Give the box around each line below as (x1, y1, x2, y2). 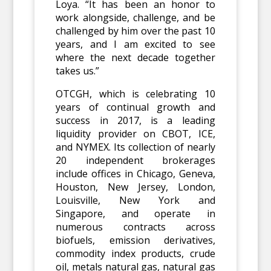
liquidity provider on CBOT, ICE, (56, 127, 215, 141)
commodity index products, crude (56, 247, 215, 261)
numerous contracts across (56, 220, 215, 234)
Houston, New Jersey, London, (56, 180, 215, 194)
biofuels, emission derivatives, (56, 233, 215, 247)
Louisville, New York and (56, 194, 215, 207)
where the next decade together (56, 51, 215, 65)
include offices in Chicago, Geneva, (56, 167, 215, 181)
